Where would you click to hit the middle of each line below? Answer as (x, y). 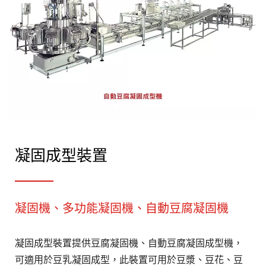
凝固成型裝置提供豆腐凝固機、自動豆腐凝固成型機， (129, 243)
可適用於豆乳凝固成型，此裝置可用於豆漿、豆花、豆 (129, 260)
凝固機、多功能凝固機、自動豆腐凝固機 (122, 208)
